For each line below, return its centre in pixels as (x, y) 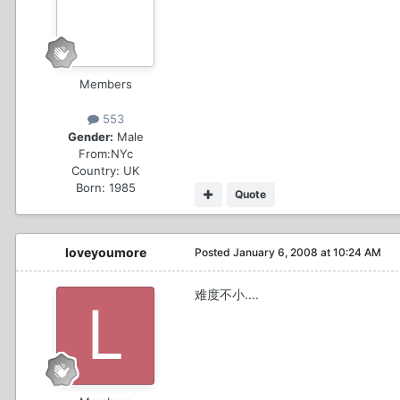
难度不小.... (227, 294)
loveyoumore (105, 252)
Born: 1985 (105, 187)
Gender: (90, 136)
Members (105, 84)
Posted (214, 252)
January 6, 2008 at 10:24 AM (307, 252)
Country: (96, 170)
